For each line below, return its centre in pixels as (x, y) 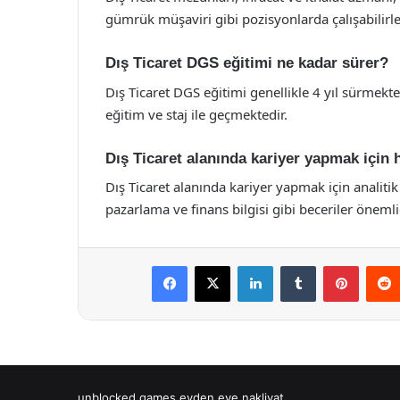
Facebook (214, 265)
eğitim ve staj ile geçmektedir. (196, 114)
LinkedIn (296, 265)
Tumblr (334, 265)
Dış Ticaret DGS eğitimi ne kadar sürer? (247, 63)
